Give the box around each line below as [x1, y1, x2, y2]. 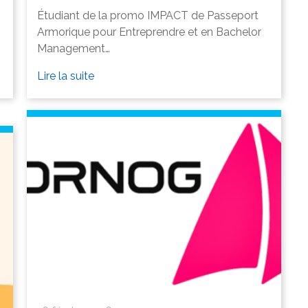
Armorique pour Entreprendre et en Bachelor [37, 25, 261, 38]
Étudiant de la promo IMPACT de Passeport [37, 8, 258, 22]
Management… [37, 41, 110, 55]
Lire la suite [37, 69, 94, 82]
